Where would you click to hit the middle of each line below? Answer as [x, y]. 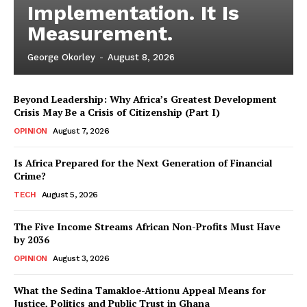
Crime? [30, 175]
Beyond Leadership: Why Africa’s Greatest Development [145, 99]
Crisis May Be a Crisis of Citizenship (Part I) [117, 112]
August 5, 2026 [70, 194]
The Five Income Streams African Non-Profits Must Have [147, 226]
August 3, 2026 [81, 258]
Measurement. [100, 33]
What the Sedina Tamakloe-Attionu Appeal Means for [140, 290]
